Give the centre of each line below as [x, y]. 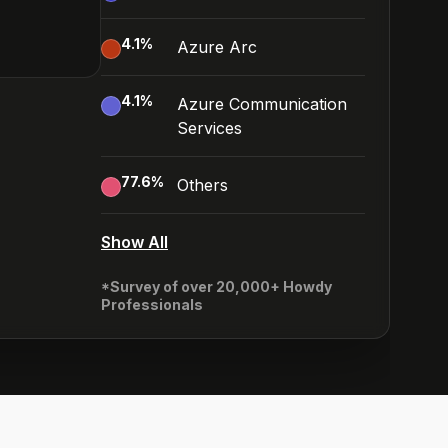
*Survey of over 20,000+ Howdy [216, 286]
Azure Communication [262, 104]
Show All [134, 242]
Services [209, 128]
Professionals [152, 304]
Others [202, 185]
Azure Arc [217, 47]
